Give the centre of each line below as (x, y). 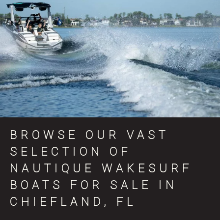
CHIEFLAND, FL (73, 202)
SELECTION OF (70, 152)
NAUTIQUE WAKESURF (101, 168)
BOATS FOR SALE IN (94, 185)
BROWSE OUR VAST (89, 135)
